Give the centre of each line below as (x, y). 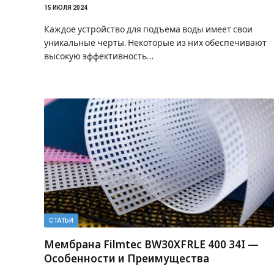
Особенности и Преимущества (127, 258)
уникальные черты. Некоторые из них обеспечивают (155, 43)
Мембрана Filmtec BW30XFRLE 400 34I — (151, 244)
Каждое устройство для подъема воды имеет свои (148, 29)
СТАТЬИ (61, 220)
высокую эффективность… (99, 56)
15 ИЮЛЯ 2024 (66, 7)
